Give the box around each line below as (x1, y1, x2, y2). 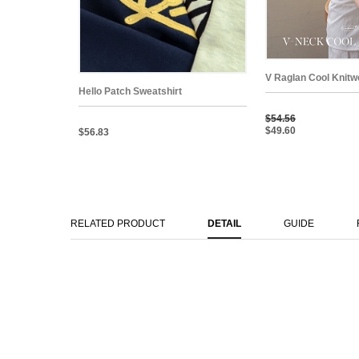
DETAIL (208, 217, 241, 229)
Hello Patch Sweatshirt (79, 85, 182, 97)
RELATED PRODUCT (71, 217, 165, 229)
